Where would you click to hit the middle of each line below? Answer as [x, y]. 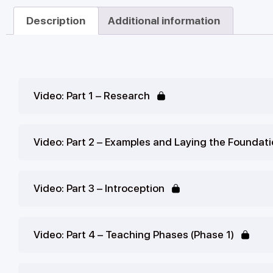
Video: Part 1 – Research [92, 96]
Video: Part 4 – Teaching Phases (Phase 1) [134, 235]
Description [56, 20]
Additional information [164, 20]
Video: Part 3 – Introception [99, 189]
